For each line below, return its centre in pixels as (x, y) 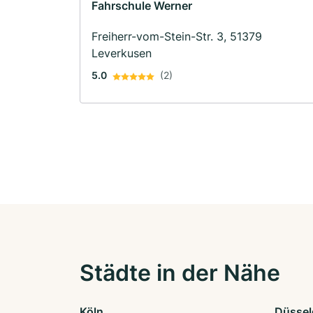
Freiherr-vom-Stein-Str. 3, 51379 (177, 37)
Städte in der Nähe (180, 273)
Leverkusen (122, 53)
